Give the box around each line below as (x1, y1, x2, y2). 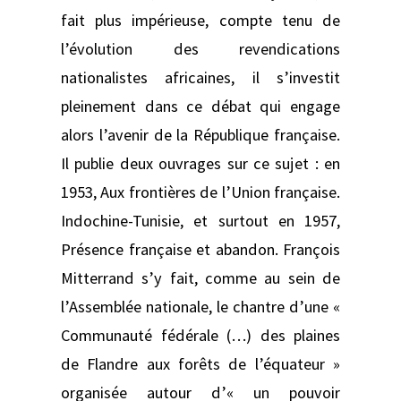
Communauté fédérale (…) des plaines (61, 324, 340, 346)
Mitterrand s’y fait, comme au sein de (61, 267, 340, 288)
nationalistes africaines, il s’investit (61, 66, 340, 88)
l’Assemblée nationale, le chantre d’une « (61, 295, 340, 317)
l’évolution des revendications (61, 38, 340, 59)
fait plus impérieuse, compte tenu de (61, 9, 340, 30)
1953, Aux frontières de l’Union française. (61, 181, 340, 202)
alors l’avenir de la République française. (61, 124, 340, 145)
